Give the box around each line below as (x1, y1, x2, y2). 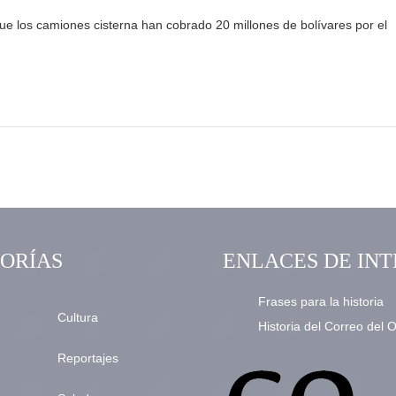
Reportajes (57, 351, 118, 366)
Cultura (57, 310, 98, 325)
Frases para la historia (257, 294, 384, 309)
